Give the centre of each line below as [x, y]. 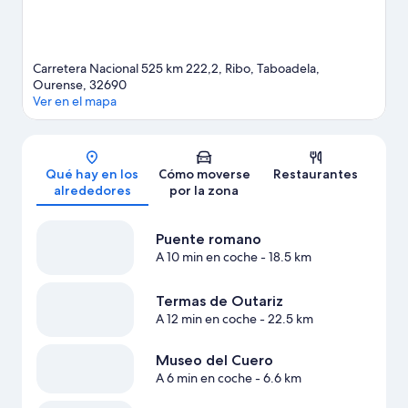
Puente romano [208, 240]
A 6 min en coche [204, 378]
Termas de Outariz [219, 301]
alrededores [92, 191]
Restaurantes [316, 174]
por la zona [204, 191]
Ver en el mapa [75, 102]
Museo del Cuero [214, 361]
